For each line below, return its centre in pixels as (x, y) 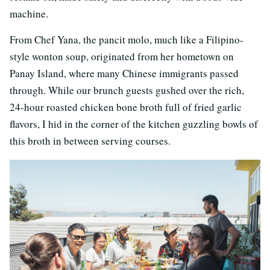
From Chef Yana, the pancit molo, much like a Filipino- (127, 39)
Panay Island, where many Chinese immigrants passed (124, 73)
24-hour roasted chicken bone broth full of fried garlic (126, 107)
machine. (29, 13)
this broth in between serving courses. (90, 140)
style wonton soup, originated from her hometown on (122, 56)
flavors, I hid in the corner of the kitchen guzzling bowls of (134, 124)
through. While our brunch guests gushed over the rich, (127, 90)
